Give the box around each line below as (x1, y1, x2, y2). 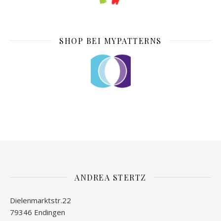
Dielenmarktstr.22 (10, 195, 71, 205)
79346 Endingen (10, 207, 65, 217)
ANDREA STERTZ (74, 172, 147, 183)
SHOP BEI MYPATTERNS (59, 35, 162, 46)
